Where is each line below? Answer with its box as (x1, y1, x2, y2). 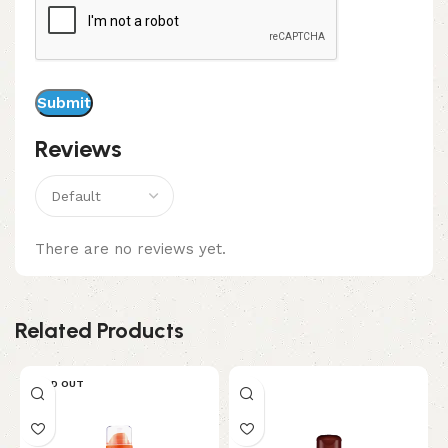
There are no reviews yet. (35, 240, 226, 259)
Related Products (15, 317, 184, 345)
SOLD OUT (30, 378, 84, 390)
